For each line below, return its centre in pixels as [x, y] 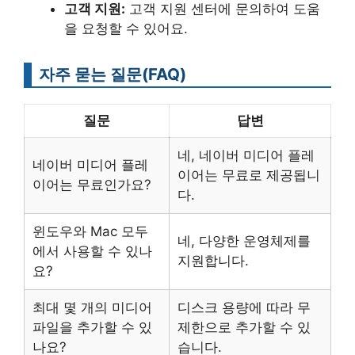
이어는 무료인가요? [92, 185]
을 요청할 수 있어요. [126, 29]
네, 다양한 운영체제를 [244, 241]
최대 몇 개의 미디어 [92, 308]
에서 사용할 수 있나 [92, 252]
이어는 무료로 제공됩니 [249, 176]
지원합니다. [213, 261]
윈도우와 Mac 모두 [90, 232]
